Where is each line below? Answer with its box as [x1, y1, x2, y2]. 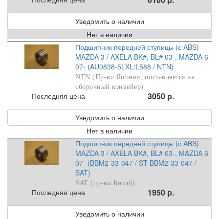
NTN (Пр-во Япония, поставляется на [75, 73, 195, 81]
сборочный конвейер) [75, 83, 144, 91]
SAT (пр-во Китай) [75, 179, 135, 187]
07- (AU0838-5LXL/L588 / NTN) [75, 62, 174, 72]
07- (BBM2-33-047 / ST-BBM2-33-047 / [75, 158, 197, 168]
